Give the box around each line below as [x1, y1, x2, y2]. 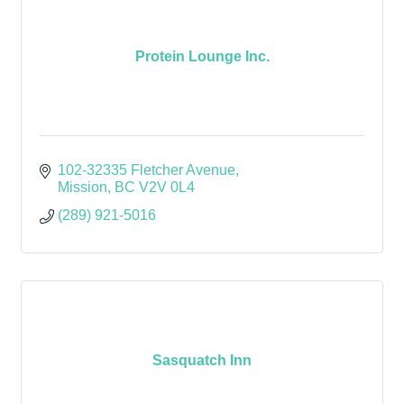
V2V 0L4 [139, 179, 195, 195]
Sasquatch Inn [152, 352, 252, 368]
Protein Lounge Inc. [134, 48, 270, 64]
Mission [58, 179, 107, 195]
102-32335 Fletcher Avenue [58, 162, 235, 178]
